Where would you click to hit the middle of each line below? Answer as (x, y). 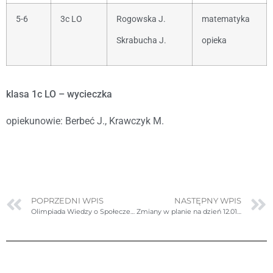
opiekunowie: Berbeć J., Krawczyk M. (85, 121)
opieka (214, 41)
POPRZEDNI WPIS (67, 201)
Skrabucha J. (141, 41)
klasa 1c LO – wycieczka (59, 94)
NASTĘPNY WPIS (208, 201)
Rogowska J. (141, 19)
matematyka (226, 19)
